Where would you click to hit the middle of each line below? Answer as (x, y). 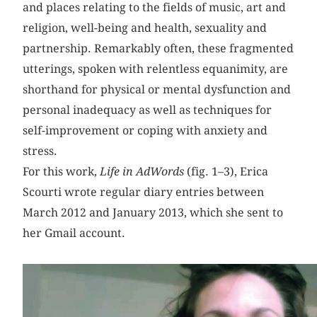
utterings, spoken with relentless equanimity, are (156, 69)
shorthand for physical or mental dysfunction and (157, 89)
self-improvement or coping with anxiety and (145, 130)
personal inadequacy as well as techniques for (148, 110)
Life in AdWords (142, 171)
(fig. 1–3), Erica (226, 171)
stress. (40, 151)
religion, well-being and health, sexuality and (145, 28)
